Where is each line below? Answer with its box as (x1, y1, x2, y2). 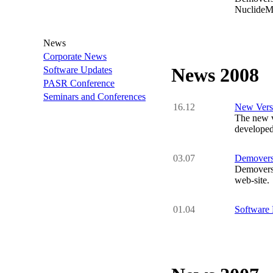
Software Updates (43, 65, 112, 76)
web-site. (235, 174, 269, 185)
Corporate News (43, 51, 107, 62)
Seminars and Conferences (43, 91, 146, 102)
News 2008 (171, 64, 259, 87)
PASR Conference (43, 78, 115, 89)
